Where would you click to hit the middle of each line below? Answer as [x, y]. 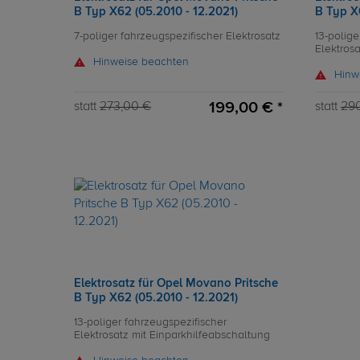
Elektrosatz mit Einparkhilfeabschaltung [172, 335]
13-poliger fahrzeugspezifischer [150, 322]
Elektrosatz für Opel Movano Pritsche [176, 283]
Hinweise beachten [141, 62]
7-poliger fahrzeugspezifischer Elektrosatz [177, 36]
